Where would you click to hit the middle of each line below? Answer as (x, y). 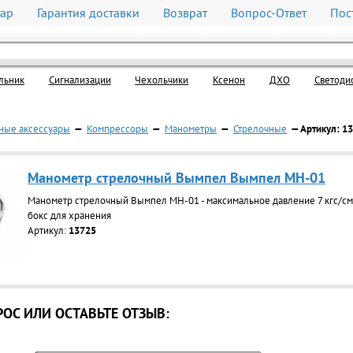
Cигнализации (80, 80)
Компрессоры (117, 129)
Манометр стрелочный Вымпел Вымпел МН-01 (176, 178)
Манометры (191, 129)
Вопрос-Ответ (269, 13)
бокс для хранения (69, 216)
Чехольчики (162, 80)
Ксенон (229, 80)
